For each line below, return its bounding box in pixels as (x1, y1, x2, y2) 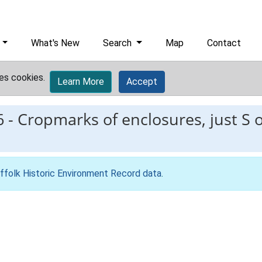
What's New (31, 37, 80, 49)
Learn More (57, 76, 104, 87)
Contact (207, 37, 242, 49)
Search (103, 37, 135, 49)
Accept (126, 76, 157, 87)
